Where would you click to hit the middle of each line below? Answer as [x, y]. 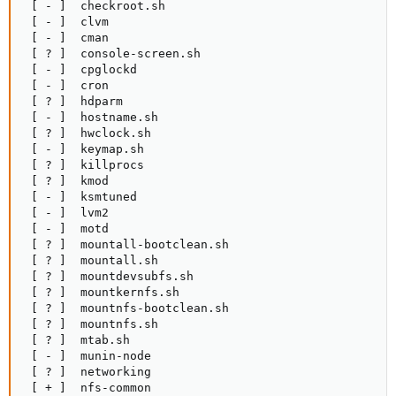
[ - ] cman [66, 38]
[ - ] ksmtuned [80, 197]
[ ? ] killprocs [84, 165]
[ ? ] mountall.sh [91, 260]
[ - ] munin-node [88, 356]
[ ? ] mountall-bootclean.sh [126, 244]
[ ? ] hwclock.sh [88, 133]
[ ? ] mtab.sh [77, 340]
